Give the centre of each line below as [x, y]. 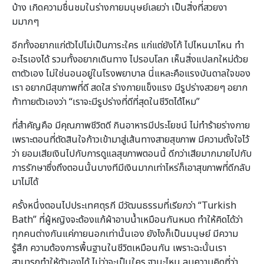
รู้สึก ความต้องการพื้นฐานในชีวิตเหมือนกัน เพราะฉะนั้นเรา [119, 248]
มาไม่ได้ [25, 182]
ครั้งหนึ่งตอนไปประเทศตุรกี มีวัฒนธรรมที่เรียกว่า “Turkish [124, 205]
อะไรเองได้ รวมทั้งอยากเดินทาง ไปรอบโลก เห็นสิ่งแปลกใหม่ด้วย [130, 59]
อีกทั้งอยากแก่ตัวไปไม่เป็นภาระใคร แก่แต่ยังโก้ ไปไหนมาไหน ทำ [128, 45]
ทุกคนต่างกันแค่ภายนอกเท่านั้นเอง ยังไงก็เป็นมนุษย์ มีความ [125, 234]
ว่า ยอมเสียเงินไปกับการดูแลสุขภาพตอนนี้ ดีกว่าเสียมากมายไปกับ [132, 154]
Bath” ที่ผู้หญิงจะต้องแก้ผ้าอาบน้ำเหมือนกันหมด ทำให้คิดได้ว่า [127, 220]
